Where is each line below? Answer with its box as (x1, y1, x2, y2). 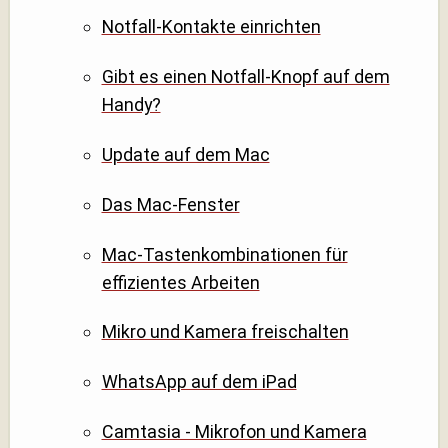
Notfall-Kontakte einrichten (101, 15, 321, 37)
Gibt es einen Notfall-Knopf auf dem (101, 65, 390, 87)
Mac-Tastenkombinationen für (101, 243, 348, 265)
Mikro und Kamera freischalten (101, 321, 349, 343)
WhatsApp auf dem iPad (101, 371, 297, 393)
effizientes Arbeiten (101, 271, 260, 293)
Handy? (101, 93, 161, 115)
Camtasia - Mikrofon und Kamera (101, 421, 367, 443)
